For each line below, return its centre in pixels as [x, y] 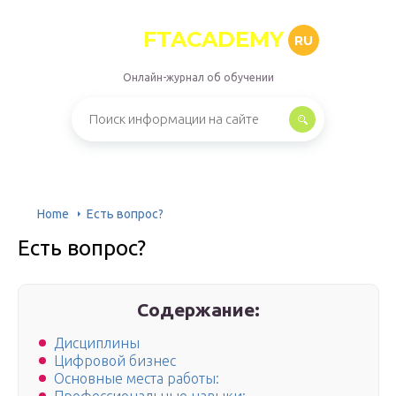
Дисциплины [97, 343]
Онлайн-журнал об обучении [198, 77]
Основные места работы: [137, 379]
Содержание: [199, 309]
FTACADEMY [213, 39]
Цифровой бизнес [115, 361]
